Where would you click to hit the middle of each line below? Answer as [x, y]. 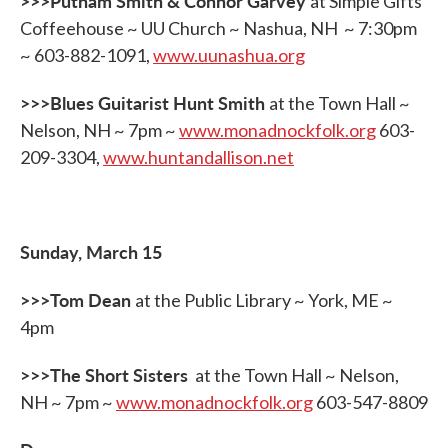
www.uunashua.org [229, 55]
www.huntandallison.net [198, 157]
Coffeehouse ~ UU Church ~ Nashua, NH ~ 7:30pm [218, 28]
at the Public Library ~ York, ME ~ [264, 300]
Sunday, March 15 [91, 251]
